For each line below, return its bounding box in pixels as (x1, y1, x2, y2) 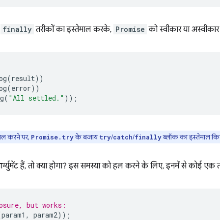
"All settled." (8, 93, 64, 103)
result (11, 74, 35, 83)
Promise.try (31, 133, 74, 141)
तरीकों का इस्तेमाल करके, (34, 25, 113, 34)
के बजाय (74, 133, 99, 141)
